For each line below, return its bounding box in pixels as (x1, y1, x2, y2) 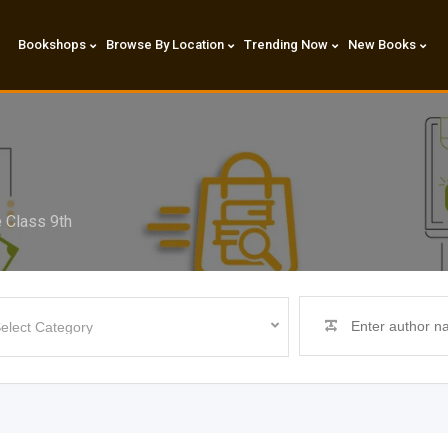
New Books (347, 37, 416, 52)
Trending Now (243, 37, 328, 52)
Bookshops (17, 37, 86, 52)
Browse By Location (105, 37, 224, 52)
